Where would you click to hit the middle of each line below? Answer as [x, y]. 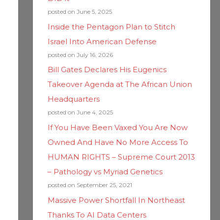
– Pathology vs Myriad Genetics [105, 172]
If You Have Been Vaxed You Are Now [117, 127]
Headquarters [73, 99]
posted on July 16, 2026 [80, 55]
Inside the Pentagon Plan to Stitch [111, 27]
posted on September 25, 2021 [90, 185]
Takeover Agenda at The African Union [120, 84]
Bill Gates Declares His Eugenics [107, 70]
